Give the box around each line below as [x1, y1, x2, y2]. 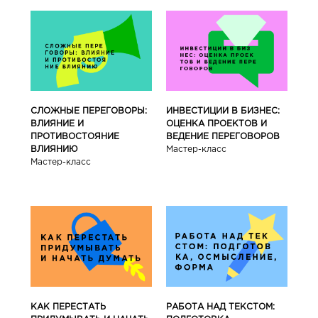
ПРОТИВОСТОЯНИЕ [30, 133, 119, 141]
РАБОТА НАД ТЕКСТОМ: [166, 302, 275, 311]
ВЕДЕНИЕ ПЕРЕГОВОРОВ [166, 133, 280, 141]
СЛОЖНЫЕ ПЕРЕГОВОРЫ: [30, 107, 147, 116]
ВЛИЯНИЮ [30, 146, 78, 154]
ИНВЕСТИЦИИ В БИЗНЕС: [166, 107, 280, 116]
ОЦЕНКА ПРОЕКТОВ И [166, 120, 268, 128]
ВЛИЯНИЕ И [30, 120, 84, 128]
